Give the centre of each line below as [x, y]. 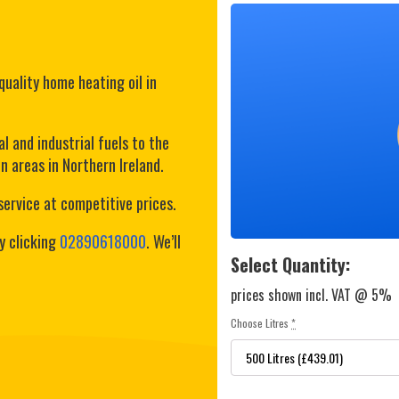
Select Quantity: [290, 265]
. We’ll [163, 241]
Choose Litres [260, 323]
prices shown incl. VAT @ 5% [311, 295]
